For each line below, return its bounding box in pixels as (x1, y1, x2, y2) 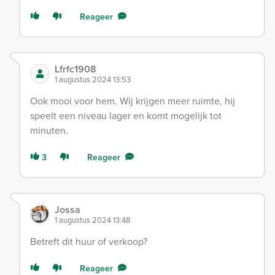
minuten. (30, 123, 68, 138)
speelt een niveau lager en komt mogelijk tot (30, 109, 222, 123)
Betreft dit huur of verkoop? (30, 234, 147, 249)
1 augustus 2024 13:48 (55, 214, 130, 227)
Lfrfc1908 (55, 62, 96, 77)
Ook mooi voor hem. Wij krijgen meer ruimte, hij (30, 94, 235, 109)
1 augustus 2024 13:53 (55, 74, 131, 86)
